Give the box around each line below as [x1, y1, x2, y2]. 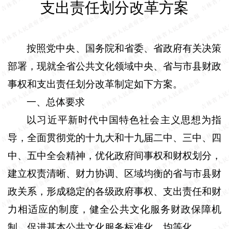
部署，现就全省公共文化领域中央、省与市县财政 [8, 60, 221, 72]
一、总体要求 [27, 96, 85, 107]
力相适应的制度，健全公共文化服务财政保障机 [8, 203, 221, 215]
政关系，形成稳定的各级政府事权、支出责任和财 [8, 186, 221, 197]
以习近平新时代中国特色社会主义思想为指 [27, 114, 221, 125]
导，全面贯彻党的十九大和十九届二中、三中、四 [8, 132, 221, 143]
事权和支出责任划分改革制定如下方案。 [8, 78, 182, 89]
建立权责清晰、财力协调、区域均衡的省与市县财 [8, 168, 221, 179]
